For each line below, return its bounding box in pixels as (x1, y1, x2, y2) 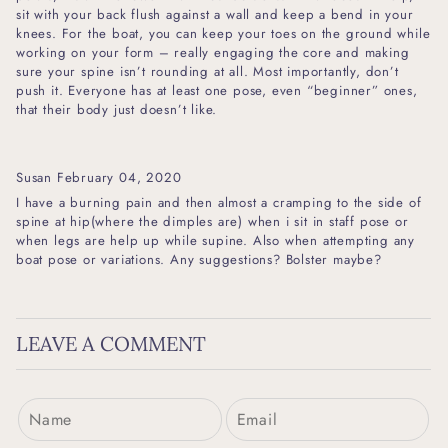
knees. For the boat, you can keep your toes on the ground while (16, 23, 431, 43)
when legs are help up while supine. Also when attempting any (16, 231, 415, 251)
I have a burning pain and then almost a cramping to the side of (16, 193, 422, 213)
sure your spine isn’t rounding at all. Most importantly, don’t (16, 61, 399, 81)
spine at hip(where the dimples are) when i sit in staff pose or (16, 212, 409, 232)
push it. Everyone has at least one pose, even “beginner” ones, (16, 80, 418, 100)
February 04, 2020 (56, 167, 182, 187)
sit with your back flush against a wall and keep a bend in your (16, 4, 414, 24)
